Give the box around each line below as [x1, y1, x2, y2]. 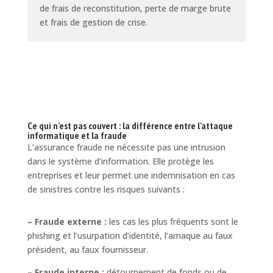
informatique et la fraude [27, 129, 127, 141]
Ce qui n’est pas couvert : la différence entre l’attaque [27, 119, 233, 132]
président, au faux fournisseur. [27, 243, 148, 255]
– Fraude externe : [27, 215, 107, 227]
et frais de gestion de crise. [39, 16, 147, 28]
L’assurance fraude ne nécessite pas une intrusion [27, 141, 225, 153]
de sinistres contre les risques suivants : [27, 183, 185, 195]
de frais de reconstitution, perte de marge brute [39, 2, 231, 14]
